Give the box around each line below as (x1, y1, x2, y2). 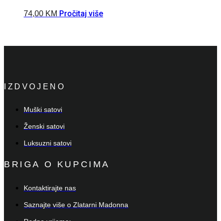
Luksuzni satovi (24, 139, 72, 147)
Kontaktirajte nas (24, 184, 76, 192)
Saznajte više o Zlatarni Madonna (24, 200, 128, 209)
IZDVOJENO (4, 82, 66, 91)
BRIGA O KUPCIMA (4, 159, 110, 169)
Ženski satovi (24, 122, 65, 130)
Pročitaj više (59, 9, 103, 19)
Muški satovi (24, 105, 62, 113)
